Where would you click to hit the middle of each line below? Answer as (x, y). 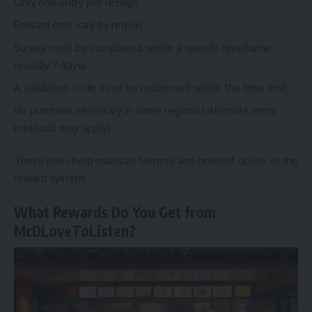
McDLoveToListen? (75, 231)
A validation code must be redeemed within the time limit (151, 88)
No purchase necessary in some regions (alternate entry (145, 110)
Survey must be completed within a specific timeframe (143, 47)
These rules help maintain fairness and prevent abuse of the (156, 161)
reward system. (50, 178)
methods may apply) (62, 127)
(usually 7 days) (50, 65)
